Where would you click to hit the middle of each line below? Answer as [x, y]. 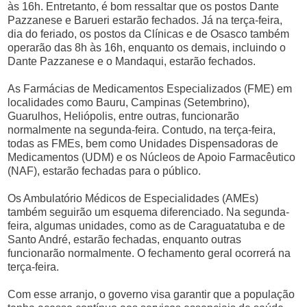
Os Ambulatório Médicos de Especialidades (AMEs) [133, 198]
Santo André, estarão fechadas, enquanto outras [125, 240]
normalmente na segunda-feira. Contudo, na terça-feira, [142, 130]
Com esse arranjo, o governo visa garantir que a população [151, 294]
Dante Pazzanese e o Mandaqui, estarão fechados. [132, 61]
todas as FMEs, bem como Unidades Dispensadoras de [143, 144]
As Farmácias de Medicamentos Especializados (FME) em [150, 89]
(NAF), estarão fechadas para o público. [105, 171]
